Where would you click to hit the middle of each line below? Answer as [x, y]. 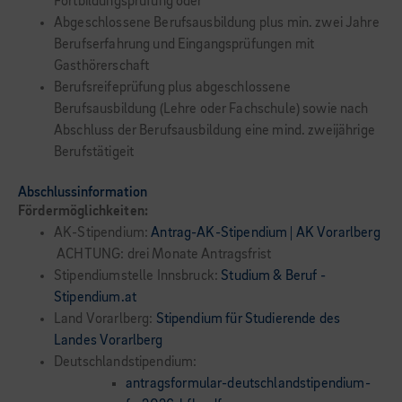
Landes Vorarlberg [109, 341]
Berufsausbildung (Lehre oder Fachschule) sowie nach [211, 109]
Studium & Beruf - [273, 276]
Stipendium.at [95, 298]
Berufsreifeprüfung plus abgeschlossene [172, 88]
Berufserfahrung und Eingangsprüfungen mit [184, 45]
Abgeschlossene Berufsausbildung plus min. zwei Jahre [217, 23]
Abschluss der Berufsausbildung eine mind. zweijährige [214, 131]
